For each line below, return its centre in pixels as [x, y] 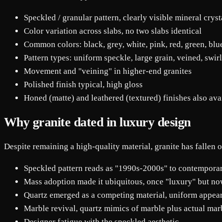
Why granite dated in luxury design [97, 122]
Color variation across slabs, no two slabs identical [113, 31]
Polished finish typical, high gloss [83, 84]
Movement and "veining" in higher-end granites [108, 71]
